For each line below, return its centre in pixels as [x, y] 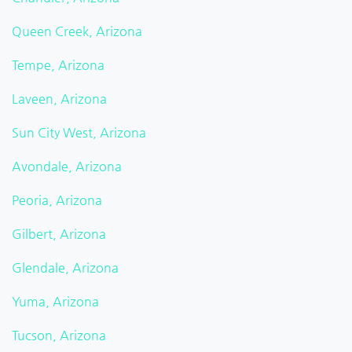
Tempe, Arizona [58, 65]
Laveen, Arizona [59, 99]
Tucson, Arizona [59, 335]
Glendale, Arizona [65, 268]
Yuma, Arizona [55, 302]
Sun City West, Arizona [79, 133]
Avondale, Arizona [67, 167]
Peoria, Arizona [57, 200]
